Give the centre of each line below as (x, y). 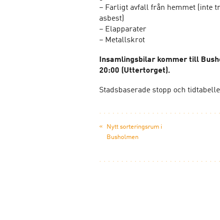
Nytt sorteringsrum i (134, 127)
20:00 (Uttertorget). (135, 71)
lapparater (128, 29)
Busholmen (123, 137)
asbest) (112, 19)
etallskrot (128, 40)
